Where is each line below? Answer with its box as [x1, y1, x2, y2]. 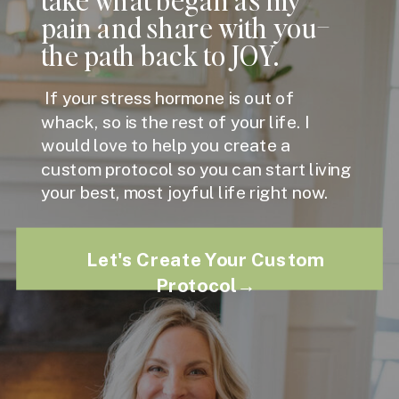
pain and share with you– [41, 9, 330, 45]
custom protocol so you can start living [41, 159, 352, 180]
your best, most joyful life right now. [41, 183, 332, 203]
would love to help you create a [41, 135, 291, 156]
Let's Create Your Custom [86, 248, 325, 271]
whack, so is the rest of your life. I [41, 111, 310, 133]
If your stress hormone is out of [41, 88, 295, 109]
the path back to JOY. [41, 37, 280, 72]
